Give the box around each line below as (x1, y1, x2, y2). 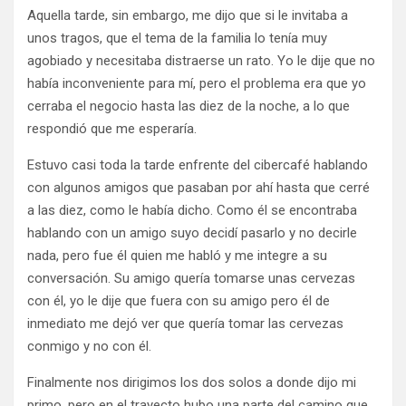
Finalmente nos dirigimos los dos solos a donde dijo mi (27, 374, 356, 391)
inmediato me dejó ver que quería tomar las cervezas (27, 315, 343, 332)
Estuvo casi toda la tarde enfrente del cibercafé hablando (27, 157, 368, 173)
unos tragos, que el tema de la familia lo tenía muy (27, 30, 327, 46)
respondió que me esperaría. (27, 121, 200, 137)
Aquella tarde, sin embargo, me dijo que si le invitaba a (27, 7, 348, 24)
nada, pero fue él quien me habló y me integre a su (27, 247, 327, 264)
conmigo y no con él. (27, 338, 155, 354)
